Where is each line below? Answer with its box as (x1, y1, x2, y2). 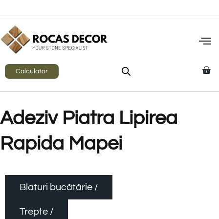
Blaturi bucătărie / (20, 182, 98, 193)
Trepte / (20, 207, 53, 217)
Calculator (16, 68, 48, 75)
